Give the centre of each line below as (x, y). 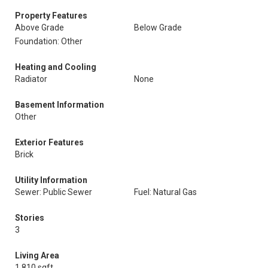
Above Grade (39, 28)
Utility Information (51, 180)
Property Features (51, 16)
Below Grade (158, 28)
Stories (30, 218)
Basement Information (60, 105)
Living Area (37, 255)
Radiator (31, 79)
